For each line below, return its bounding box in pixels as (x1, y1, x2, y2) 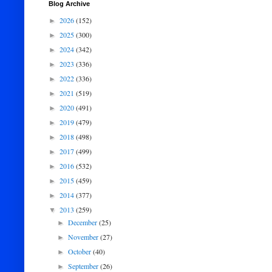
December (68, 217, 100, 227)
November (68, 232, 101, 242)
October (68, 246, 93, 256)
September (68, 261, 101, 271)
